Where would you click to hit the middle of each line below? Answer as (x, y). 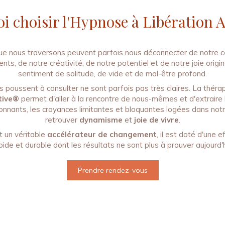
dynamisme (101, 120)
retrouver (62, 120)
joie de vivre (156, 120)
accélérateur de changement (102, 134)
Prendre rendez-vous (113, 170)
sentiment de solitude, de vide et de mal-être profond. (113, 74)
